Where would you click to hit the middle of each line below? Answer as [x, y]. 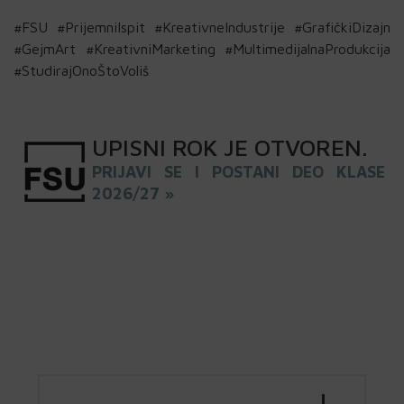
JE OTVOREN [293, 147]
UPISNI [129, 147]
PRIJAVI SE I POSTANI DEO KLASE [239, 172]
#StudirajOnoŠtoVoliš [81, 71]
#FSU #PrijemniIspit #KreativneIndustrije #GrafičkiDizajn [202, 28]
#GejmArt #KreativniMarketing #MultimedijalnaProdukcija [202, 49]
